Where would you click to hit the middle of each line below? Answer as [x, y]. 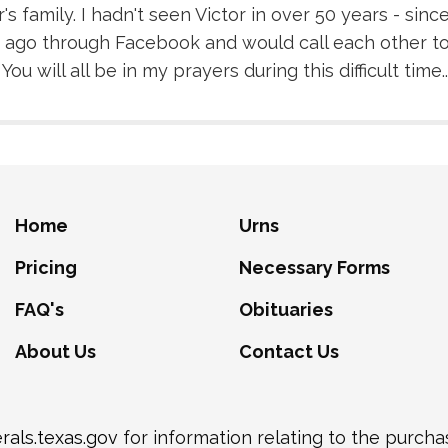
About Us [55, 352]
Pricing [46, 268]
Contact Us [289, 352]
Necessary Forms [314, 268]
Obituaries [286, 310]
